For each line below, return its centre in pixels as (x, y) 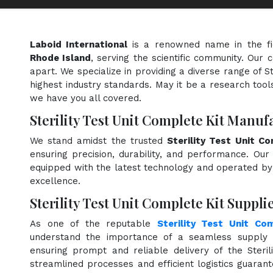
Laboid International (81, 44)
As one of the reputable (94, 223)
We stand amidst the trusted (99, 140)
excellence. (55, 181)
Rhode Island (61, 58)
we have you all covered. (86, 98)
